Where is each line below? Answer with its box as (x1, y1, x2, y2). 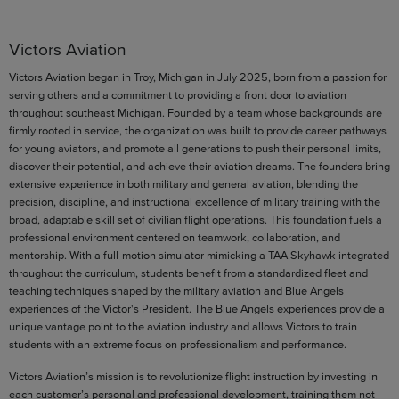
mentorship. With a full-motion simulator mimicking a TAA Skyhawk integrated (9, 248, 389, 262)
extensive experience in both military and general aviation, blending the (9, 176, 358, 191)
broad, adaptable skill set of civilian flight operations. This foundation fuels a (9, 212, 382, 226)
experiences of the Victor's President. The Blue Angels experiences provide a (9, 301, 385, 315)
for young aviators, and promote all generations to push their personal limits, (9, 141, 381, 155)
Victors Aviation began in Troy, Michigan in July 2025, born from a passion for (9, 69, 387, 84)
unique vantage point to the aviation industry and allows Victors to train (9, 319, 357, 333)
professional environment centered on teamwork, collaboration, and (9, 230, 340, 244)
